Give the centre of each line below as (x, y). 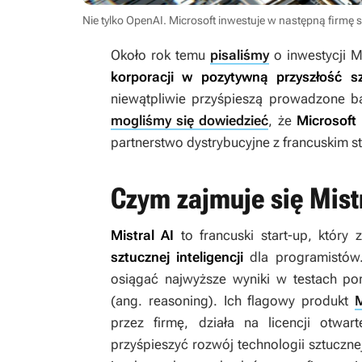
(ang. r (132, 301)
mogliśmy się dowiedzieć (190, 121)
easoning (181, 301)
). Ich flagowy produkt (282, 301)
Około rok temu (160, 55)
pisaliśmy (239, 55)
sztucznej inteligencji (177, 257)
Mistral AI (143, 236)
